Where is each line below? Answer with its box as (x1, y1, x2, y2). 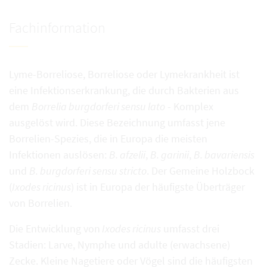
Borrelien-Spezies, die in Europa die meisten (9, 132, 207, 145)
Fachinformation (9, 18, 105, 37)
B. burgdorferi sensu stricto (29, 164, 147, 178)
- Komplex (165, 100, 213, 113)
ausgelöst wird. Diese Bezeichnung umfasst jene (9, 116, 225, 129)
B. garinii (150, 148, 189, 162)
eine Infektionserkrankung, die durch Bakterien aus (9, 83, 239, 97)
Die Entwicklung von (9, 222, 100, 235)
